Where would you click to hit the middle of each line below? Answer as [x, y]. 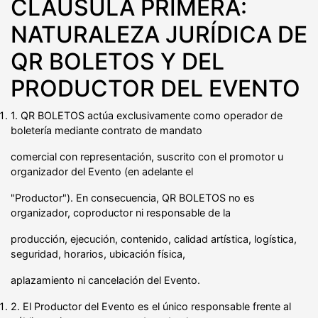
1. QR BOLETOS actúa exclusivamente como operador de [147, 115]
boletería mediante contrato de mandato [106, 130]
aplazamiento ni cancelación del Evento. [105, 280]
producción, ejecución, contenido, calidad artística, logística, [154, 238]
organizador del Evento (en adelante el [102, 171]
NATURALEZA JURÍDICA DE [159, 34]
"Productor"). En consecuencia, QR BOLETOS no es [133, 197]
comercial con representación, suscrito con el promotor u [147, 156]
